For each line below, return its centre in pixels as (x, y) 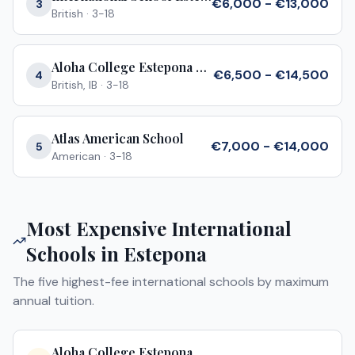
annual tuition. (53, 301)
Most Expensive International (158, 228)
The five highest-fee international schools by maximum (171, 282)
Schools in (74, 254)
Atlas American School (118, 138)
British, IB (74, 85)
